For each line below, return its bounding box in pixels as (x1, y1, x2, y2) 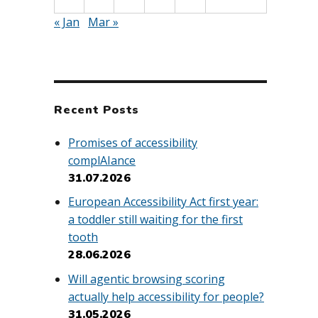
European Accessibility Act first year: (68, 194, 258, 210)
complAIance (68, 152, 136, 168)
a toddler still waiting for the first (68, 212, 243, 228)
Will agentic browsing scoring (68, 271, 225, 287)
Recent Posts (54, 102, 139, 118)
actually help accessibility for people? (68, 289, 264, 305)
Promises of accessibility (68, 134, 197, 150)
